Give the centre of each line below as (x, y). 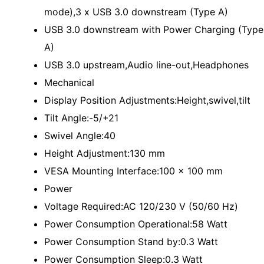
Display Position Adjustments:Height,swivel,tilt (147, 100)
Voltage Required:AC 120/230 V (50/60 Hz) (141, 206)
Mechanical (69, 82)
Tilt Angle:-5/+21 (81, 118)
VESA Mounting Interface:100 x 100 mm (133, 171)
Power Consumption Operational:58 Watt (136, 224)
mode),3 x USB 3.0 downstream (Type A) (136, 12)
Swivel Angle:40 (80, 136)
